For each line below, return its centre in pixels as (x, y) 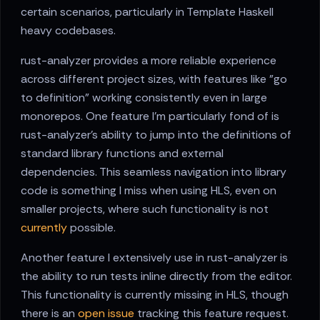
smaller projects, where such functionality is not (145, 209)
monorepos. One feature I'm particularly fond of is (150, 116)
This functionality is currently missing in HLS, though (155, 295)
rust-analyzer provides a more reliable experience (149, 61)
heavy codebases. (68, 31)
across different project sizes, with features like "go (154, 79)
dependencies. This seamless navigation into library (154, 172)
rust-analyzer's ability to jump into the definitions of (156, 135)
